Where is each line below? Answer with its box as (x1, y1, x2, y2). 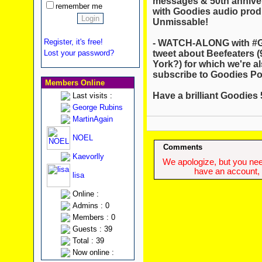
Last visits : (72, 91, 112, 100)
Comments (163, 143, 202, 152)
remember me (55, 2, 102, 11)
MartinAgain (72, 115, 113, 123)
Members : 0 (72, 213, 115, 222)
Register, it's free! (43, 37, 103, 46)
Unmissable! (152, 16, 208, 27)
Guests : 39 (72, 225, 112, 233)
